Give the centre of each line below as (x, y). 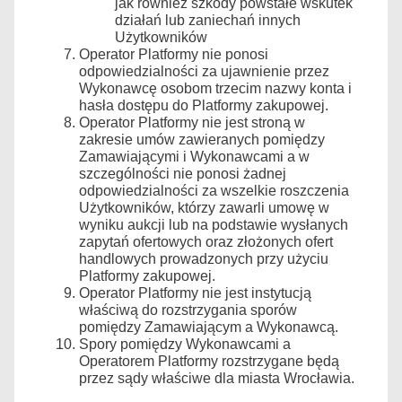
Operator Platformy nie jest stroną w (192, 122)
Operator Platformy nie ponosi (174, 54)
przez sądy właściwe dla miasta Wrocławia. (217, 378)
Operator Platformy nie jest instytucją (195, 293)
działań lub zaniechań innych (208, 20)
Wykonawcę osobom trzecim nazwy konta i (215, 88)
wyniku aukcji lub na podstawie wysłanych (214, 224)
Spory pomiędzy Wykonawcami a (185, 344)
